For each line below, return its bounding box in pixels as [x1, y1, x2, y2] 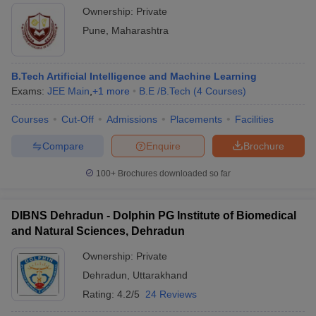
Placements [170, 114, 222, 125]
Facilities [235, 114, 274, 125]
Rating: [83, 288, 117, 300]
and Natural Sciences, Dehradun [11, 225, 185, 237]
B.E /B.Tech [139, 85, 190, 97]
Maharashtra [111, 25, 169, 36]
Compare [42, 140, 84, 152]
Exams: [11, 85, 47, 97]
